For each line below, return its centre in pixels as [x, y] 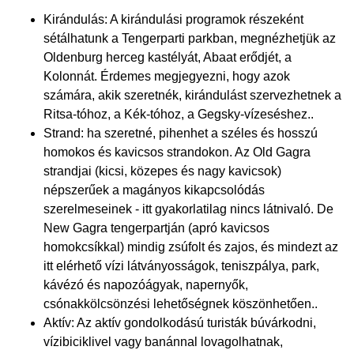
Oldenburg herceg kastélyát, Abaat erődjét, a [168, 57]
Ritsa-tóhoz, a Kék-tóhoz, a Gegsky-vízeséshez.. [179, 114]
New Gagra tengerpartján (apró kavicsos [156, 228]
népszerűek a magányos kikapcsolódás [154, 190]
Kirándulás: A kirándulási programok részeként [173, 19]
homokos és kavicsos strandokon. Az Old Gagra [177, 152]
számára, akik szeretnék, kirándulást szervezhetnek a [192, 95]
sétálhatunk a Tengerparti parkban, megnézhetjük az [190, 38]
